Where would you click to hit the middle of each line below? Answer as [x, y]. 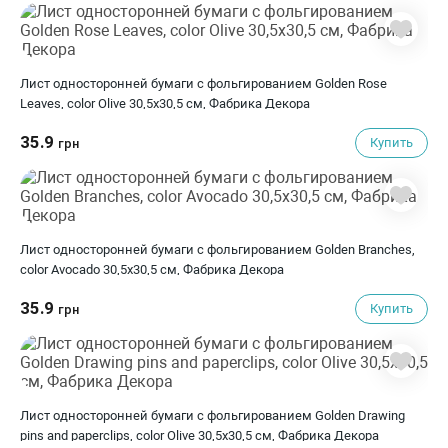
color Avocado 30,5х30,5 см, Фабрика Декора [152, 269]
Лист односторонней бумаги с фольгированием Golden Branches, [217, 249]
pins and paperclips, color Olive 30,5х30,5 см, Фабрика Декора [199, 435]
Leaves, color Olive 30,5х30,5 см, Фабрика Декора [165, 103]
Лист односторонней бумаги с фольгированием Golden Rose [203, 83]
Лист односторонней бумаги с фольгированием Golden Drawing [212, 415]
